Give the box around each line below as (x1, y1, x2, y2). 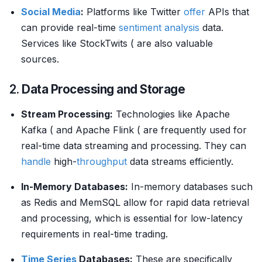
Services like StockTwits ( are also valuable (21, 37, 213, 49)
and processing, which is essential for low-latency (21, 212, 243, 224)
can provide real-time (21, 22, 119, 33)
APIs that (205, 6, 249, 18)
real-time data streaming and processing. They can (21, 140, 246, 151)
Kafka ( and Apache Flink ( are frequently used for (21, 124, 247, 136)
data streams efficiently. (127, 156, 233, 167)
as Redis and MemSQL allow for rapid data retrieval (21, 196, 249, 208)
